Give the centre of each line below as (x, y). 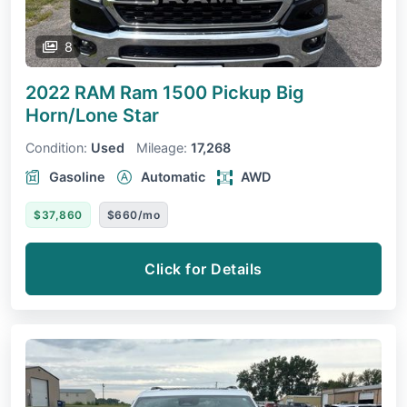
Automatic (173, 176)
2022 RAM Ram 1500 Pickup (151, 92)
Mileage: (162, 147)
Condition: (56, 147)
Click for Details (203, 268)
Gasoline (77, 176)
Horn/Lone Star (92, 115)
